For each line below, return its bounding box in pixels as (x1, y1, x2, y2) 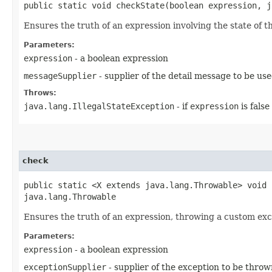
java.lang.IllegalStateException (24, 101, 174, 111)
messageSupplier (24, 70, 97, 81)
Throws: (24, 88, 56, 97)
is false (239, 101, 270, 111)
